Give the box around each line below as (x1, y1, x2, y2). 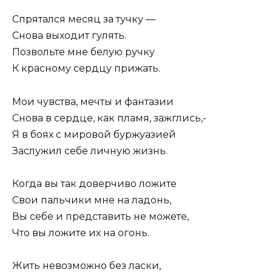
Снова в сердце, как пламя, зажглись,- (12, 112, 206, 124)
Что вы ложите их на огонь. (12, 226, 149, 239)
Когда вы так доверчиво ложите (12, 177, 177, 189)
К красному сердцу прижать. (12, 63, 160, 75)
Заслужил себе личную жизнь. (12, 144, 168, 157)
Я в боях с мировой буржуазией (12, 128, 176, 140)
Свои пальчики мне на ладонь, (12, 194, 171, 206)
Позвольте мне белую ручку (12, 46, 155, 58)
